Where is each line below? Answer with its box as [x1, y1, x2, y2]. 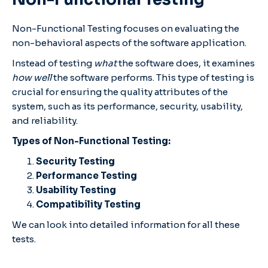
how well [12, 71, 51, 83]
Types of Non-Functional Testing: [12, 135, 170, 147]
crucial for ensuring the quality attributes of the [12, 86, 228, 98]
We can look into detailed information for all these [12, 218, 240, 230]
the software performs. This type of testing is [51, 71, 254, 83]
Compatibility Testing [36, 198, 141, 210]
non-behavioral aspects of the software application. [12, 36, 248, 48]
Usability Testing [36, 184, 116, 196]
